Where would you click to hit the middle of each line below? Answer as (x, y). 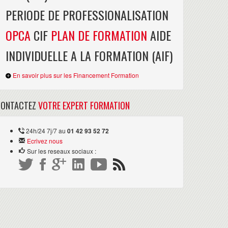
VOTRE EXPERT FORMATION (84, 106)
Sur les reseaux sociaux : (62, 151)
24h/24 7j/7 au (47, 131)
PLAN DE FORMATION (99, 35)
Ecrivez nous (45, 141)
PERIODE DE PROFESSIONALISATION (87, 15)
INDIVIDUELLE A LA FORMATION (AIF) (89, 56)
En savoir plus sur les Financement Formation (76, 75)
